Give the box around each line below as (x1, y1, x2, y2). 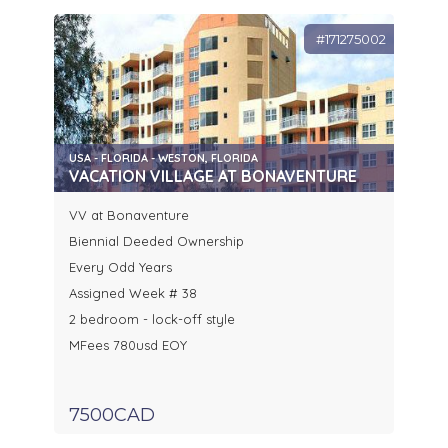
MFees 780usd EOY (69, 337, 187, 354)
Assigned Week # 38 (69, 285, 197, 302)
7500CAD (69, 404, 155, 427)
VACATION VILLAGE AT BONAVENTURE (69, 166, 357, 187)
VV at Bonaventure (69, 207, 189, 224)
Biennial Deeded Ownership (69, 233, 244, 250)
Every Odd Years (69, 259, 172, 276)
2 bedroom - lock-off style (69, 311, 235, 328)
